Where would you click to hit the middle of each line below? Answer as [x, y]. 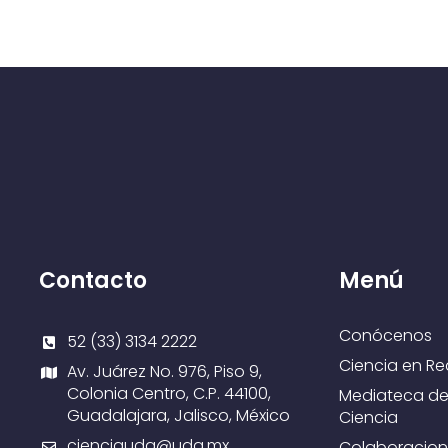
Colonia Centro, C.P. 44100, [168, 393]
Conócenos [385, 335]
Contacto [92, 280]
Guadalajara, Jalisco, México [178, 415]
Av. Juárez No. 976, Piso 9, [164, 371]
